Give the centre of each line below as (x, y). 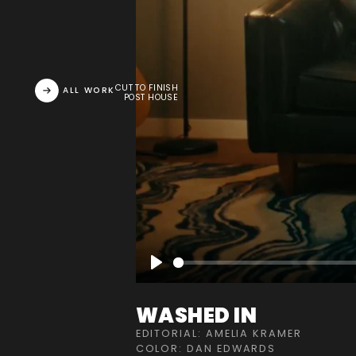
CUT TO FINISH (147, 88)
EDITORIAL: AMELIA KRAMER (219, 333)
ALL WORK (89, 91)
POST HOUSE (151, 98)
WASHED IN (196, 315)
